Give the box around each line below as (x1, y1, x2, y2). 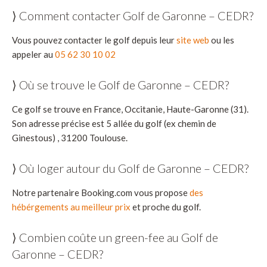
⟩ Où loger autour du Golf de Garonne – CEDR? (12, 160, 249, 175)
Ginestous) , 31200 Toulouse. (12, 132, 128, 143)
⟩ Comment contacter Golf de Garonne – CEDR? (12, 8, 253, 23)
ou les (209, 34, 234, 45)
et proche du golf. (131, 201, 201, 212)
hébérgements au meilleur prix (12, 201, 131, 212)
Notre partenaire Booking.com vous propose (12, 187, 190, 198)
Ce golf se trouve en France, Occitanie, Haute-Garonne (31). (12, 103, 249, 114)
